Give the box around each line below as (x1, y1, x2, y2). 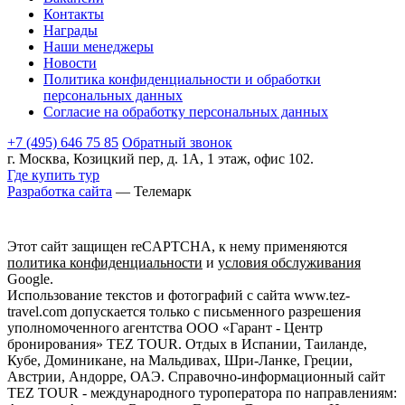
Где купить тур (7, 167, 99, 184)
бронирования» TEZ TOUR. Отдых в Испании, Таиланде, (7, 336, 367, 353)
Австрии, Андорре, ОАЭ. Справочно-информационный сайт (7, 369, 385, 385)
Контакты (43, 6, 104, 23)
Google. (7, 271, 53, 287)
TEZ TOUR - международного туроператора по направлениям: (7, 385, 397, 401)
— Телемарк (112, 184, 192, 200)
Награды (43, 23, 98, 39)
